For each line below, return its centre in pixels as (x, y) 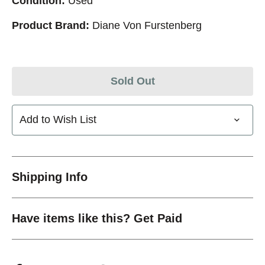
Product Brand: (51, 25)
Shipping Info (50, 177)
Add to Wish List (58, 120)
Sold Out (132, 81)
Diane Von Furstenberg (147, 25)
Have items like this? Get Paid (97, 218)
